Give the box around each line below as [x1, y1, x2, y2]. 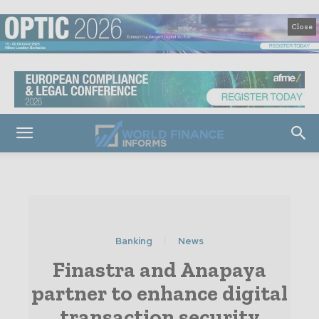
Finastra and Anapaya [53, 257, 266, 283]
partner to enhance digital [31, 281, 288, 307]
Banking [115, 235, 152, 248]
